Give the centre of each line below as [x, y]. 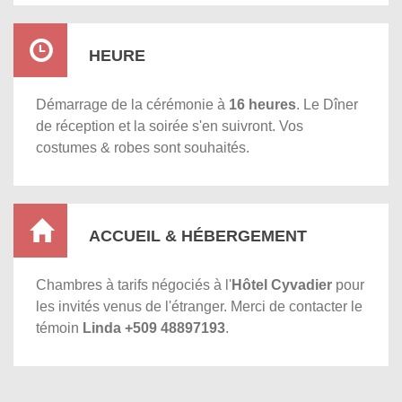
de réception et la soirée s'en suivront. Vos [170, 126]
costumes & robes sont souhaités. [143, 147]
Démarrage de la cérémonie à [132, 104]
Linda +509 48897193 [154, 328]
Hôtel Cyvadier [282, 284]
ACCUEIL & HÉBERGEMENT [198, 236]
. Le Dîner [327, 104]
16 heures [262, 104]
